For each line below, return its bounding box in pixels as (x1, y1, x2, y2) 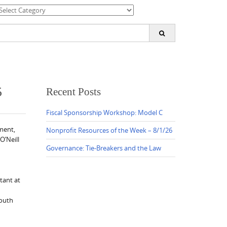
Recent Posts (46, 85, 101, 98)
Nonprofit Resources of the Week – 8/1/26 (46, 125, 172, 135)
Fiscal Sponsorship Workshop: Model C (46, 107, 163, 117)
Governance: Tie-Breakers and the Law (46, 143, 161, 153)
